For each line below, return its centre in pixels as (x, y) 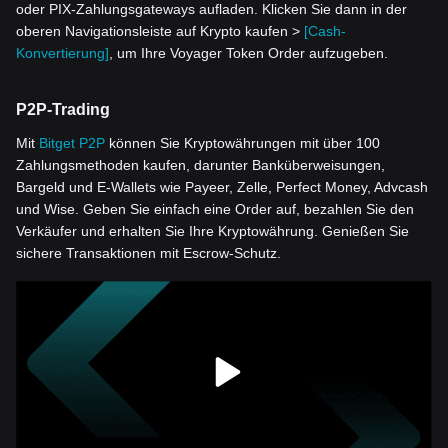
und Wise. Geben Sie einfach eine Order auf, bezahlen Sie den (215, 209)
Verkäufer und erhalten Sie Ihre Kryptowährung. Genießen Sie (212, 231)
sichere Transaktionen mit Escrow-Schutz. (148, 253)
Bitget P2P (72, 143)
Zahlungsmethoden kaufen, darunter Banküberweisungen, (200, 165)
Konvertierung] (62, 53)
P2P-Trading (63, 110)
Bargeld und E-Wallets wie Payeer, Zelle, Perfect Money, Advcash (222, 187)
